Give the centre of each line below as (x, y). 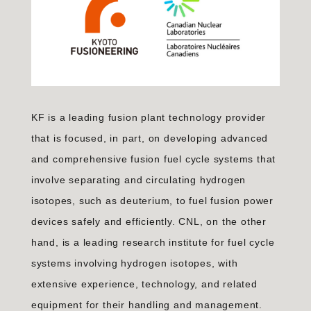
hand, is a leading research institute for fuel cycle (153, 243)
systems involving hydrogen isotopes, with (134, 263)
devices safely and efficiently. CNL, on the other (149, 222)
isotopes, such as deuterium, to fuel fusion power (152, 201)
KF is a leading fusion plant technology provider (149, 118)
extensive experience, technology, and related (144, 284)
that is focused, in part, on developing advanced (150, 138)
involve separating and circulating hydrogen (138, 180)
